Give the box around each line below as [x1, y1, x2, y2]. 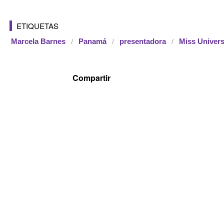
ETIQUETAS [16, 20, 58, 31]
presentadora [119, 37, 166, 45]
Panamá [78, 37, 106, 45]
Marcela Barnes [11, 37, 65, 45]
